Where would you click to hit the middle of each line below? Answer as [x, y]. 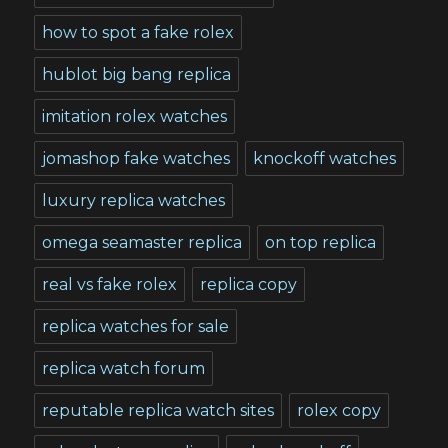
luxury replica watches [134, 200]
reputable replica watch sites [158, 410]
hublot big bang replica [137, 74]
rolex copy [339, 410]
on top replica [321, 242]
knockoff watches [325, 158]
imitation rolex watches [135, 116]
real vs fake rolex [110, 284]
